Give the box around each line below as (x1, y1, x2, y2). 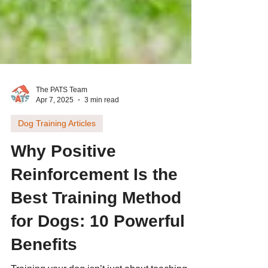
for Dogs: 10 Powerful (11, 232, 185, 250)
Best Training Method (11, 208, 181, 227)
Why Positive (11, 162, 116, 180)
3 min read (84, 115, 119, 124)
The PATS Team (36, 105, 87, 114)
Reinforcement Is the (11, 185, 178, 203)
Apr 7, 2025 (36, 115, 74, 124)
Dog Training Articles (18, 138, 96, 148)
